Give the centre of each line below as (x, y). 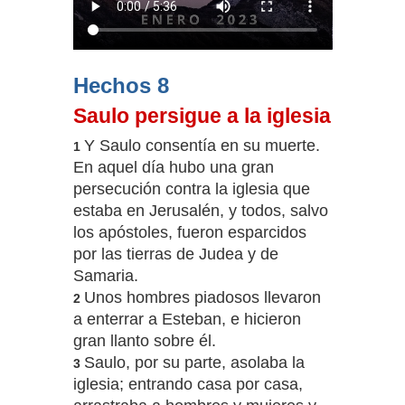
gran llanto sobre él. (144, 341)
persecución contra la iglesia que (191, 189)
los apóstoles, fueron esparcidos (189, 233)
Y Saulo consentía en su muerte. (202, 146)
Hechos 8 (121, 86)
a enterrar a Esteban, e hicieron (187, 320)
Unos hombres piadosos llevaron (202, 298)
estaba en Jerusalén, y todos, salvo (200, 211)
